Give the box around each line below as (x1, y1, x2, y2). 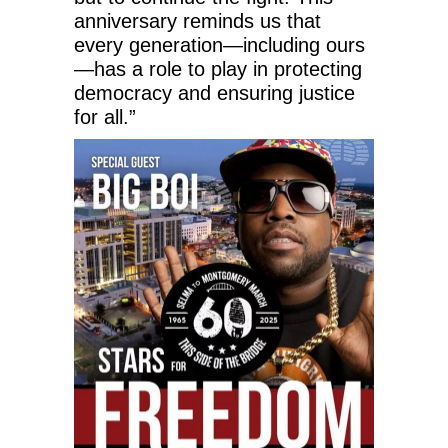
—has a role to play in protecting (74, 57, 362, 80)
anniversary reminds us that (74, 9, 321, 32)
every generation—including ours (74, 33, 365, 56)
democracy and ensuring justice (74, 81, 355, 104)
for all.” (74, 105, 136, 128)
